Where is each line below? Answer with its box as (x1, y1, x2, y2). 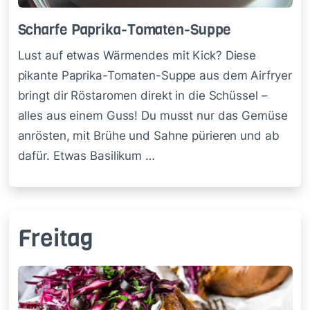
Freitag (17, 221, 93, 254)
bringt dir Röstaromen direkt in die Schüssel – (17, 88, 268, 102)
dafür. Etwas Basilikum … (17, 148, 155, 163)
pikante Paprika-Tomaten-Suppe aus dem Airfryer (17, 68, 292, 82)
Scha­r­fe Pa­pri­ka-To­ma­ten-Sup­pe (17, 19, 232, 40)
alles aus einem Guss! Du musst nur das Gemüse (17, 108, 288, 122)
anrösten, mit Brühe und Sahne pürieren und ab (17, 128, 280, 143)
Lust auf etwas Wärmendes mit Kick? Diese (17, 48, 257, 62)
